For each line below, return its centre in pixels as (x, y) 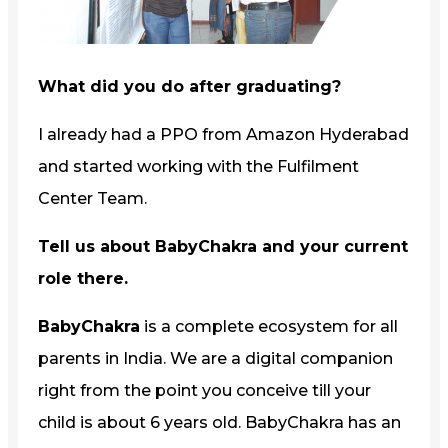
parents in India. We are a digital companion (215, 358)
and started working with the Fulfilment (198, 166)
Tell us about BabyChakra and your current (223, 246)
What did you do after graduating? (189, 86)
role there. (83, 278)
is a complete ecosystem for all (269, 326)
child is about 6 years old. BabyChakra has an (219, 422)
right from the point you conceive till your (204, 390)
